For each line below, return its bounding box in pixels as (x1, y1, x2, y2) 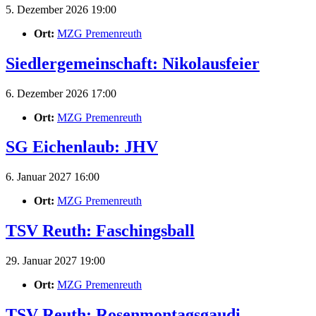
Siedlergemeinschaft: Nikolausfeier (6, 54, 260, 73)
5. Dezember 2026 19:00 (6, 3, 116, 16)
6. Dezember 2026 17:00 (6, 87, 116, 99)
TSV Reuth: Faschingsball (6, 221, 195, 241)
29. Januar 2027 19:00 (6, 255, 105, 267)
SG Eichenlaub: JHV (6, 138, 158, 157)
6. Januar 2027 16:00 (6, 171, 99, 183)
